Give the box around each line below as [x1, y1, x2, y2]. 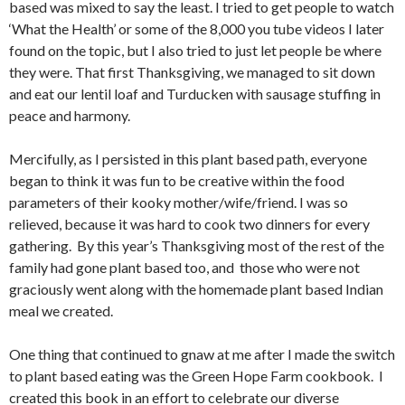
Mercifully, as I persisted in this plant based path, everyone [9, 149, 367, 167]
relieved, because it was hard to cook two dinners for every [9, 214, 370, 232]
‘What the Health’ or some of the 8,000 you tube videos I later [9, 19, 384, 37]
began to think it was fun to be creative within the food [9, 171, 344, 189]
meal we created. [9, 301, 113, 319]
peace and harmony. [9, 106, 130, 124]
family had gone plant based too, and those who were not [9, 258, 360, 276]
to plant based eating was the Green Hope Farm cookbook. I [9, 366, 383, 384]
